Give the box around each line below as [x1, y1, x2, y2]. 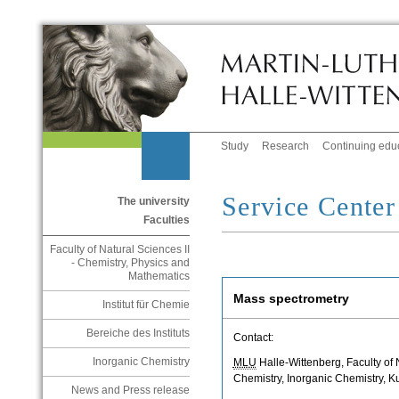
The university [117, 195, 190, 208]
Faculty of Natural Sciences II [49, 243, 190, 256]
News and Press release [70, 384, 190, 397]
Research [262, 140, 310, 153]
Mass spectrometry [232, 291, 349, 306]
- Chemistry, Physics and [70, 256, 190, 270]
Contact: [232, 331, 273, 345]
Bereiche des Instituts [85, 327, 190, 340]
